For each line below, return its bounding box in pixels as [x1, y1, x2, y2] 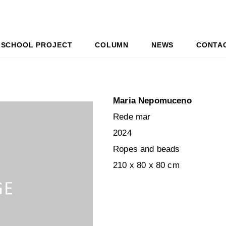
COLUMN [95, 40, 129, 49]
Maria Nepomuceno [113, 96, 192, 106]
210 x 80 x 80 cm [113, 160, 180, 171]
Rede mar [113, 112, 151, 122]
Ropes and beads [113, 144, 180, 154]
